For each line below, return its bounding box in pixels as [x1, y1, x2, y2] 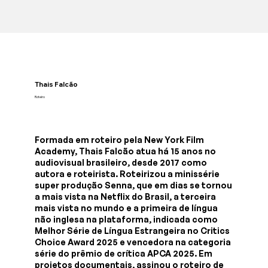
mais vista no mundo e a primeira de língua [35, 202, 218, 213]
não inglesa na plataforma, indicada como [35, 214, 218, 224]
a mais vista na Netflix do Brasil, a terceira [35, 191, 217, 202]
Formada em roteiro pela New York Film [35, 134, 205, 145]
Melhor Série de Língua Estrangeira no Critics [35, 225, 230, 236]
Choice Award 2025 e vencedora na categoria [35, 236, 232, 247]
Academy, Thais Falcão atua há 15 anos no [35, 145, 217, 156]
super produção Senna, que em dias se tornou [35, 179, 233, 190]
